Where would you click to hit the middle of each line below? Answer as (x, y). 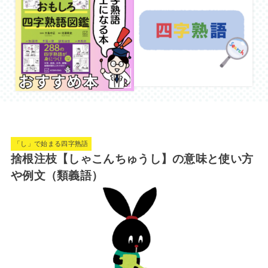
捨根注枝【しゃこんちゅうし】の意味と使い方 (132, 159)
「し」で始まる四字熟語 (51, 144)
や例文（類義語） (57, 175)
